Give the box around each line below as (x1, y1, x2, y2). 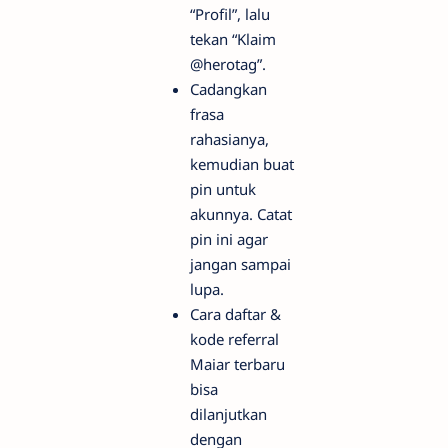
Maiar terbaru (190, 354, 285, 375)
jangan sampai (190, 254, 291, 275)
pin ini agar (190, 229, 268, 250)
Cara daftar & (190, 304, 281, 325)
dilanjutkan (190, 404, 267, 425)
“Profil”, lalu (190, 4, 270, 25)
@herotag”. (190, 54, 266, 75)
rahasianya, (190, 129, 269, 150)
